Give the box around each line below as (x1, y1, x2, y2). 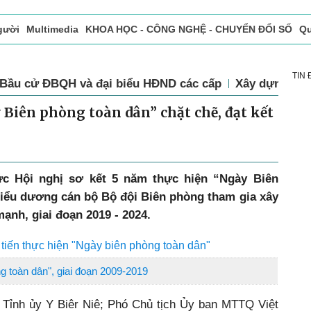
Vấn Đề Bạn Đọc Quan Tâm (149, 53, 276, 64)
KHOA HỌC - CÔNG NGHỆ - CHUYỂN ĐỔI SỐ (85, 24, 292, 35)
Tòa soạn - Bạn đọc (49, 53, 142, 64)
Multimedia (26, 24, 78, 35)
